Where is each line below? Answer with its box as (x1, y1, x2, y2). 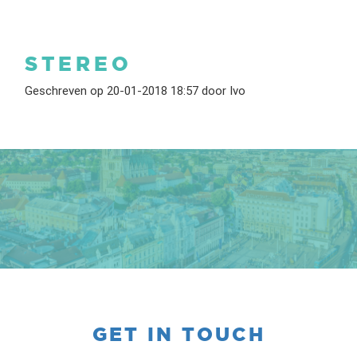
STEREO (25, 53, 133, 75)
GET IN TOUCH (92, 324, 265, 345)
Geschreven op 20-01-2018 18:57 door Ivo (25, 84, 246, 98)
